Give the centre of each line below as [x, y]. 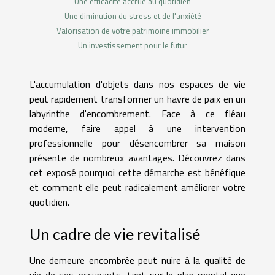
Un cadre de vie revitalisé [115, 234]
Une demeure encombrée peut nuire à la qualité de [137, 260]
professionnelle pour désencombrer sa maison [137, 143]
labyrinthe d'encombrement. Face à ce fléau [137, 113]
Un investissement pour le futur [133, 45]
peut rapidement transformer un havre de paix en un [137, 99]
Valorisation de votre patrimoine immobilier [133, 30]
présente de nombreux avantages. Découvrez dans [137, 157]
